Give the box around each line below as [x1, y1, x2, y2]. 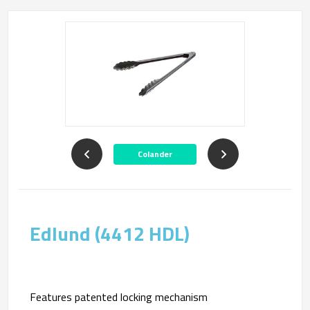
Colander [138, 147, 172, 161]
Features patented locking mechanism [30, 288, 208, 305]
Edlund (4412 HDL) [30, 218, 190, 248]
